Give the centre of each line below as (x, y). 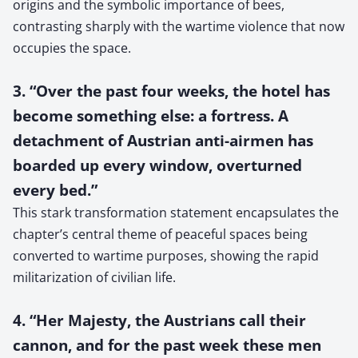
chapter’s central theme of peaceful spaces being (160, 234)
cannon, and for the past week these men (167, 344)
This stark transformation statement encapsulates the (176, 212)
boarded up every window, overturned (157, 165)
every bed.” (55, 189)
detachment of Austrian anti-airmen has (163, 140)
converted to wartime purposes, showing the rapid (166, 255)
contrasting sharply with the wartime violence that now (179, 26)
